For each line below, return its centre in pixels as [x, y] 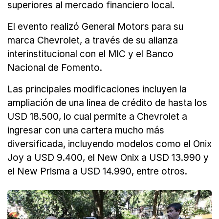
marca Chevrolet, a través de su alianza [93, 41]
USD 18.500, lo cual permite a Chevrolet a [97, 117]
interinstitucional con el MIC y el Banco [90, 54]
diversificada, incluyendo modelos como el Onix [109, 144]
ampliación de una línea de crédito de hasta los [107, 103]
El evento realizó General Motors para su [95, 27]
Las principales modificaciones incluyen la [97, 89]
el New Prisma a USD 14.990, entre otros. [97, 172]
